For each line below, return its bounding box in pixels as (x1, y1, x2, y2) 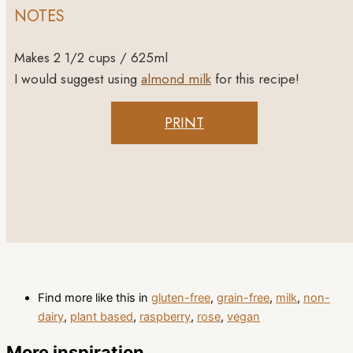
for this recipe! (211, 69, 303, 88)
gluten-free (151, 291, 210, 306)
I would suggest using (14, 69, 141, 88)
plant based (70, 310, 133, 325)
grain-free (217, 291, 269, 306)
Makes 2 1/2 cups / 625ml (14, 47, 168, 67)
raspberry (139, 310, 191, 325)
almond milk (141, 69, 211, 88)
